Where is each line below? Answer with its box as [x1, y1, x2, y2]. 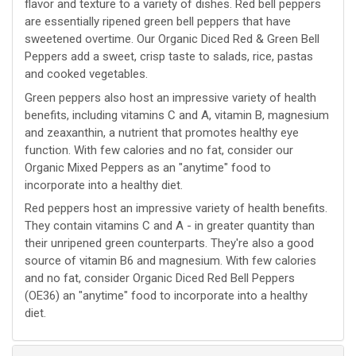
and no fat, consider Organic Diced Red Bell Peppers [25, 271, 295, 286]
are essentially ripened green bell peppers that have [25, 14, 291, 29]
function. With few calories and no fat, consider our [25, 142, 293, 157]
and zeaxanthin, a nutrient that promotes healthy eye [25, 125, 299, 140]
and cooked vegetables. [25, 67, 148, 82]
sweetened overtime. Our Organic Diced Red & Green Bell [25, 32, 319, 47]
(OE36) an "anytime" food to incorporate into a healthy [25, 288, 308, 304]
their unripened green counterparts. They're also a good [25, 236, 314, 251]
